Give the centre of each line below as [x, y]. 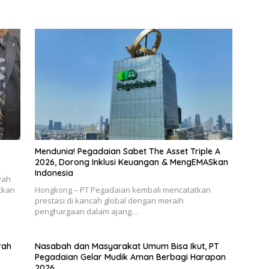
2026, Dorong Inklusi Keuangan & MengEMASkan [131, 162]
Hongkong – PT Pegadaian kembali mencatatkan [122, 189]
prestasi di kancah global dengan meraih [109, 200]
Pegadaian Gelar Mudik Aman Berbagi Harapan [130, 257]
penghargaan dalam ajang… [86, 211]
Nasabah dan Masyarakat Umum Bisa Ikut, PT [127, 246]
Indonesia [54, 173]
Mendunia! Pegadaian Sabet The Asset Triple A [127, 151]
